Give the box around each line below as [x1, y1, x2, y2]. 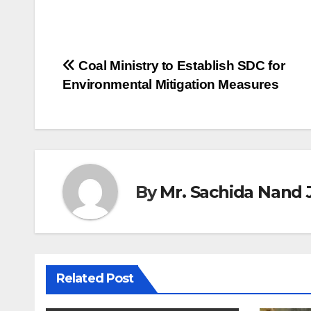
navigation [62, 85, 174, 113]
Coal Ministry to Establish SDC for [75, 58, 285, 74]
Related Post [56, 271, 134, 287]
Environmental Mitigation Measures [62, 77, 279, 92]
